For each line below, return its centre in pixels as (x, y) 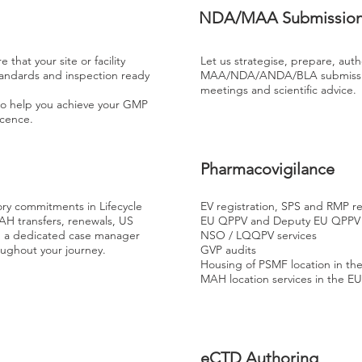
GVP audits (228, 250)
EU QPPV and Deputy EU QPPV (280, 221)
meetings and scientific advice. (280, 90)
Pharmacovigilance (267, 169)
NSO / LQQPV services (259, 235)
